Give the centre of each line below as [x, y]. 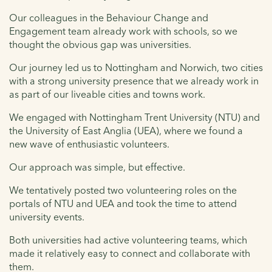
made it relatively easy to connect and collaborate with [130, 253]
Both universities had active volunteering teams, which [128, 240]
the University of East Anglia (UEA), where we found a [126, 131]
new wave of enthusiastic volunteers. [89, 144]
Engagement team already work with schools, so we [123, 31]
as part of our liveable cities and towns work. [107, 94]
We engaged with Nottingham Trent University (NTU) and [134, 117]
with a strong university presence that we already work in [134, 81]
